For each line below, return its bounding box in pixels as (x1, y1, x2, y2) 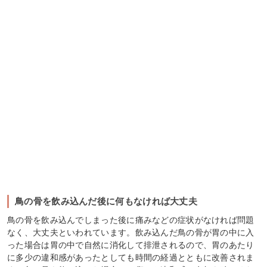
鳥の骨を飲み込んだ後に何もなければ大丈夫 (15, 195, 198, 206)
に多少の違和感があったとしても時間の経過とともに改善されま (7, 252, 254, 262)
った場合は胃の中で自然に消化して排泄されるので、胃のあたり (7, 240, 254, 250)
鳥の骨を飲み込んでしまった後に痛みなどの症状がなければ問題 (7, 215, 254, 225)
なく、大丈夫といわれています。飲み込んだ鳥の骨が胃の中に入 (7, 227, 254, 237)
